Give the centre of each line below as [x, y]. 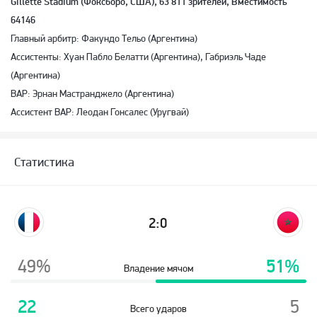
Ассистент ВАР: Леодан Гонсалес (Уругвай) [100, 112]
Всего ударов [158, 309]
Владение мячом [158, 268]
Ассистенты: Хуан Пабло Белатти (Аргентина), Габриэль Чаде [138, 57]
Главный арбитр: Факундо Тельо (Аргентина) [104, 38]
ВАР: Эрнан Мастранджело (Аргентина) [92, 93]
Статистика [44, 162]
